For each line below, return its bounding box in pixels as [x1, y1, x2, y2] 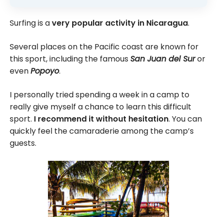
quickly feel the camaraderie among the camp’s [10, 125, 194, 137]
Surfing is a [10, 17, 52, 29]
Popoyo [31, 65, 59, 77]
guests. [10, 137, 36, 149]
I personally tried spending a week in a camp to [10, 89, 189, 100]
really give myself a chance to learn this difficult [10, 101, 191, 112]
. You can [169, 113, 202, 124]
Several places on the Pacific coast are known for [10, 41, 199, 52]
